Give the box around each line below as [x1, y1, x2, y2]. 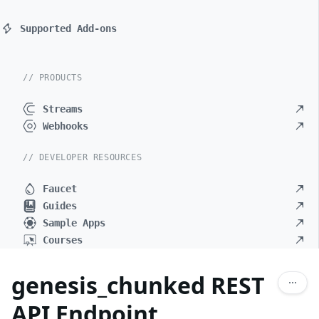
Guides [43, 200, 77, 211]
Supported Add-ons [20, 23, 117, 34]
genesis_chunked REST [11, 270, 265, 300]
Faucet [43, 183, 77, 194]
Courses [43, 234, 83, 246]
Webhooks [43, 120, 88, 132]
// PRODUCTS [23, 73, 83, 83]
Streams [43, 103, 83, 115]
